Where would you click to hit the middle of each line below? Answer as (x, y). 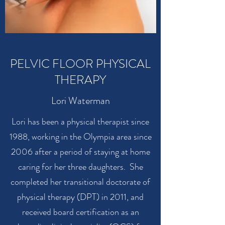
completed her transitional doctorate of (80, 182)
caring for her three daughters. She (80, 167)
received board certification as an (80, 212)
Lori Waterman (80, 101)
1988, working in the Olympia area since (80, 137)
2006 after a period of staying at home (80, 152)
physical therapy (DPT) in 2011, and (80, 197)
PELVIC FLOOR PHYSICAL (80, 64)
